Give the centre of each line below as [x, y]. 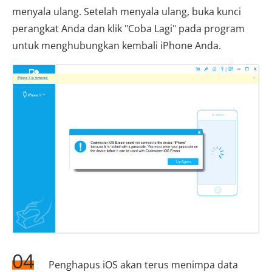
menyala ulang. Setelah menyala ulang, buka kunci [127, 11]
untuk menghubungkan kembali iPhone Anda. [117, 45]
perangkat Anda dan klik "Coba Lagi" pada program [128, 28]
